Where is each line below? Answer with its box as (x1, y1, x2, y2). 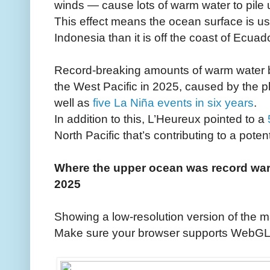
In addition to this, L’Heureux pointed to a (54, 111, 268, 125)
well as (54, 95, 93, 109)
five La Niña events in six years (93, 95, 254, 109)
